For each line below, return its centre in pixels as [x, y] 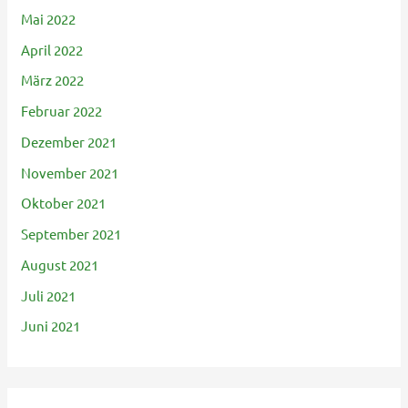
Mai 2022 [49, 18]
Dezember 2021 [69, 141]
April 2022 [52, 49]
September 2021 [71, 234]
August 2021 [60, 264]
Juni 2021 [51, 326]
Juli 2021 [49, 295]
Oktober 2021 [64, 203]
